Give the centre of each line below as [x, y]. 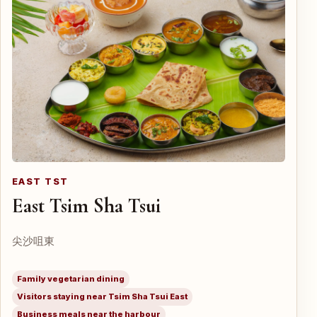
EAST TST [40, 182]
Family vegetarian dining [71, 279]
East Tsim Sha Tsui [86, 206]
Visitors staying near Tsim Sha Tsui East [102, 297]
